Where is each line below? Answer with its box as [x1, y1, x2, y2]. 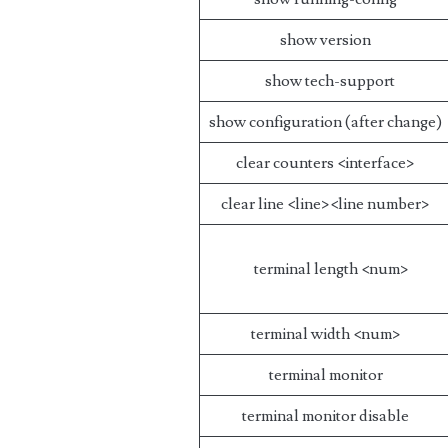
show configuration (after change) [209, 112, 443, 132]
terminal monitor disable [242, 406, 410, 426]
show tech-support [256, 71, 396, 91]
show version [280, 30, 372, 50]
